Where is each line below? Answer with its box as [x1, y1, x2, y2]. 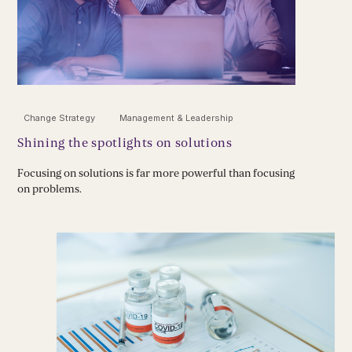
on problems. [17, 182, 82, 196]
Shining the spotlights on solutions [17, 135, 233, 152]
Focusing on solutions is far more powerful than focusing [17, 167, 295, 181]
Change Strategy [24, 112, 96, 124]
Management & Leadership [119, 112, 234, 124]
